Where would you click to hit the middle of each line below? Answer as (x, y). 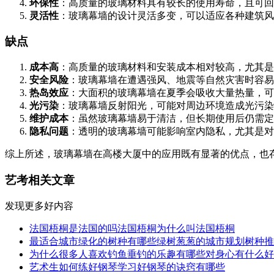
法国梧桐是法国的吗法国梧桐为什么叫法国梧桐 (132, 228)
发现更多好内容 (39, 206)
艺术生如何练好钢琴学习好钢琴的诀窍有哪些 (127, 267)
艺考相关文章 (40, 180)
